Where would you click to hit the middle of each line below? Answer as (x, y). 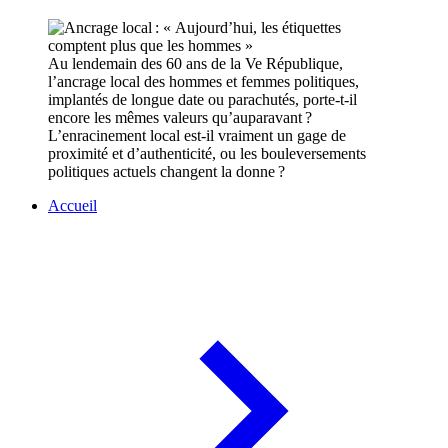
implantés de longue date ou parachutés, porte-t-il (202, 100)
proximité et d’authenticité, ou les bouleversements (207, 154)
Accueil (72, 206)
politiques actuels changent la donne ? (166, 172)
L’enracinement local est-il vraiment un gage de (197, 136)
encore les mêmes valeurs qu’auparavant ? (180, 118)
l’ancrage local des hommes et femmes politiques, (203, 82)
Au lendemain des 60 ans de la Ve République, (195, 64)
